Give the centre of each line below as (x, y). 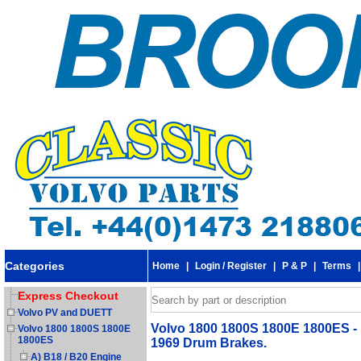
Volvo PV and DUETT (65, 313)
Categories (35, 266)
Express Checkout (68, 296)
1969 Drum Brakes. (209, 342)
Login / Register (231, 266)
